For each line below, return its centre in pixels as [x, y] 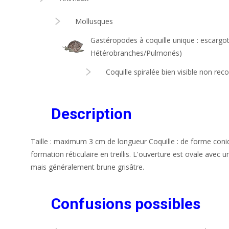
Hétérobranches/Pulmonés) [136, 53]
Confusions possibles [126, 203]
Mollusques [94, 21]
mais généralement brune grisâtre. [87, 167]
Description [91, 113]
